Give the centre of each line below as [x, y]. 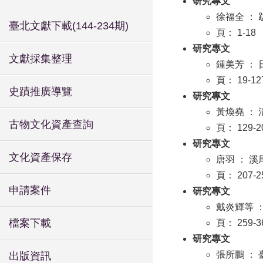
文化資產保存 [41, 157]
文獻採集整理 [41, 59]
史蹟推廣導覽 [41, 92]
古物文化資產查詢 [51, 124]
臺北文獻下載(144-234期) [69, 26]
